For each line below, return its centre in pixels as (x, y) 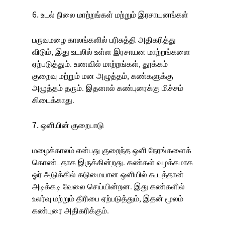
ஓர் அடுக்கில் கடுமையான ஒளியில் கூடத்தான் (108, 174)
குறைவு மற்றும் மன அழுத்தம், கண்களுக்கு (103, 76)
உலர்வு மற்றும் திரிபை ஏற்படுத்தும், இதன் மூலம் (108, 198)
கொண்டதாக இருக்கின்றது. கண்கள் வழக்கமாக (113, 162)
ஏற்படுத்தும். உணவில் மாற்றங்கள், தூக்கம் (100, 64)
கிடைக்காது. (53, 100)
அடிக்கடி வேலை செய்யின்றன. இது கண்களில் (108, 186)
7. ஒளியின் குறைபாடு (68, 125)
